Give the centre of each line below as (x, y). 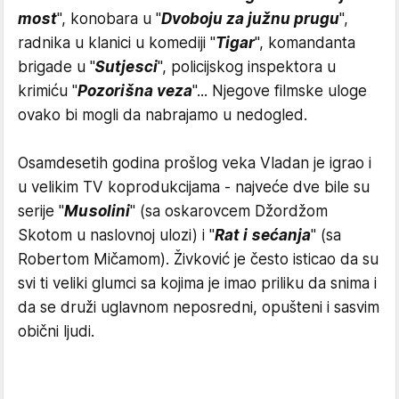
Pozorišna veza (135, 91)
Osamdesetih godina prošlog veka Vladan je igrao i (195, 163)
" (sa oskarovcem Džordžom (229, 211)
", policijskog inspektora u (247, 67)
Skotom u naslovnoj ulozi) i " (116, 235)
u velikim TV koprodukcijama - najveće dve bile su (194, 187)
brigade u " (57, 67)
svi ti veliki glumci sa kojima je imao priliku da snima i (197, 283)
